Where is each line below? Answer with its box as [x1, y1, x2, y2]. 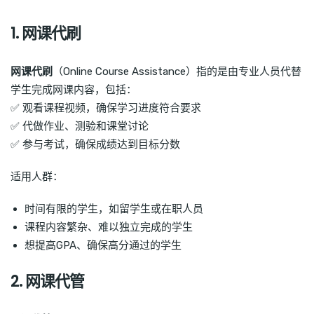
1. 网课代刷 [11, 22, 81, 45]
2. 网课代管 [11, 271, 84, 293]
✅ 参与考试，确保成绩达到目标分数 [11, 138, 180, 151]
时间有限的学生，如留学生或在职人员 [25, 203, 203, 216]
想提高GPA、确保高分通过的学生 [25, 239, 182, 252]
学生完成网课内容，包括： [11, 83, 137, 97]
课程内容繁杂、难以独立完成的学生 [25, 221, 193, 234]
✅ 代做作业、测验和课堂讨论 [11, 120, 149, 133]
